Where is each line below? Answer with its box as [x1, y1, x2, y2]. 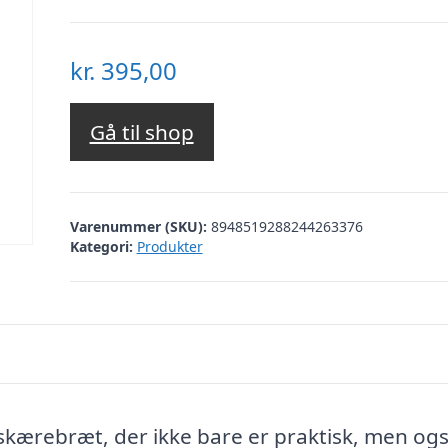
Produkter [136, 236, 203, 256]
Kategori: [69, 236, 133, 256]
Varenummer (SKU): [69, 216, 211, 236]
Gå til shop [89, 118, 194, 147]
